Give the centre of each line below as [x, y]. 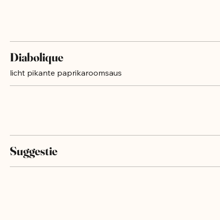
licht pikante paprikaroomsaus [66, 82]
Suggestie [34, 161]
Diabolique [37, 67]
